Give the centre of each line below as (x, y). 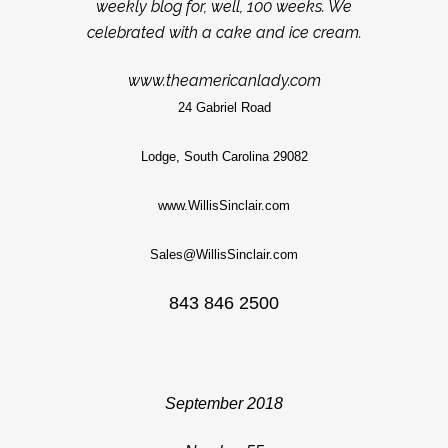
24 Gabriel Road (224, 107)
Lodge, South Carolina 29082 (224, 156)
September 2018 (224, 403)
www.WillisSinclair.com (224, 205)
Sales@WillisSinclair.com (224, 254)
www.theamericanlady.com (224, 80)
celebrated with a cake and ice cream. (224, 32)
